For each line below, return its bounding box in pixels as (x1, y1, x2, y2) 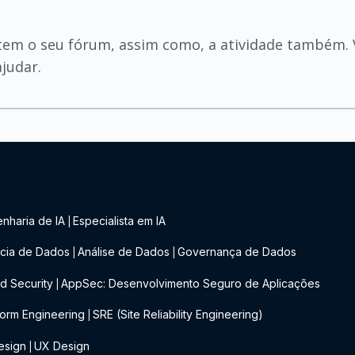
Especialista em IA (73, 214, 166, 227)
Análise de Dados (78, 245, 170, 259)
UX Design (34, 338, 90, 353)
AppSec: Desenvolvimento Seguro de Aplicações (61, 276, 321, 290)
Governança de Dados (177, 245, 297, 259)
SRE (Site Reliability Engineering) (93, 307, 264, 322)
